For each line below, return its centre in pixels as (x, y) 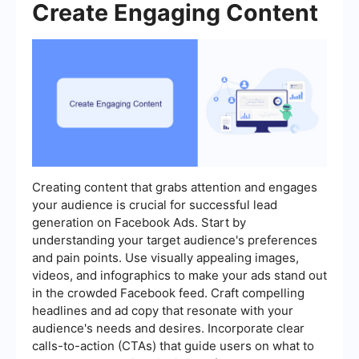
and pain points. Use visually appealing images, (165, 257)
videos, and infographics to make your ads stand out (179, 275)
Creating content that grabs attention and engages (175, 187)
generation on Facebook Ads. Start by (139, 222)
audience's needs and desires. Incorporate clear (168, 328)
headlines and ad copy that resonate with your (163, 310)
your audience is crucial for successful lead (155, 204)
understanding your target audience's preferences (175, 240)
